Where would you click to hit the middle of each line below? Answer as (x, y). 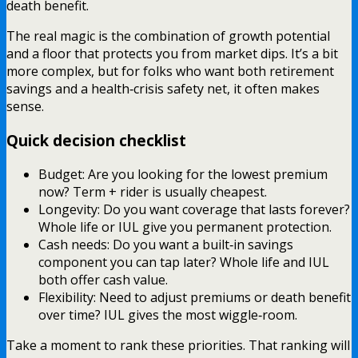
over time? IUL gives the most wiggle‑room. (168, 314)
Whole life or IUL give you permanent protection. (185, 227)
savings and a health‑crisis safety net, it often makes (163, 89)
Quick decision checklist (96, 140)
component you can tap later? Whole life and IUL (184, 262)
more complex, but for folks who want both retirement (170, 72)
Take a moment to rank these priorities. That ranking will (178, 345)
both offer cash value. (103, 279)
